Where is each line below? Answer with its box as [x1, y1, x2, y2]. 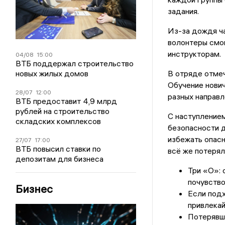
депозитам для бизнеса [16, 153, 104, 164]
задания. [167, 6, 199, 17]
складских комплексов [16, 116, 101, 126]
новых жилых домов [16, 68, 89, 78]
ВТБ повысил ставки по [16, 143, 101, 154]
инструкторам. [167, 49, 221, 59]
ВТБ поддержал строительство [16, 58, 134, 68]
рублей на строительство [16, 105, 110, 116]
